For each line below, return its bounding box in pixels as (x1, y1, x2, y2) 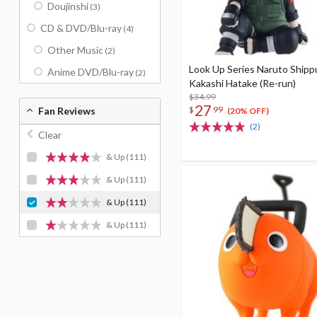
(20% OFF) (226, 105, 269, 117)
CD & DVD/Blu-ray (40, 22, 122, 34)
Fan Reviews (38, 105, 96, 117)
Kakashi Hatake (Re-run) (189, 77, 296, 89)
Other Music (47, 44, 103, 56)
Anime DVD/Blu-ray (47, 66, 134, 78)
